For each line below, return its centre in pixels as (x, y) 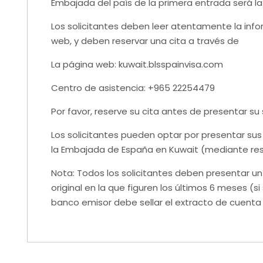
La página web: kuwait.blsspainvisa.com (137, 64)
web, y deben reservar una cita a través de (145, 41)
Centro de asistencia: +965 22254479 (133, 87)
